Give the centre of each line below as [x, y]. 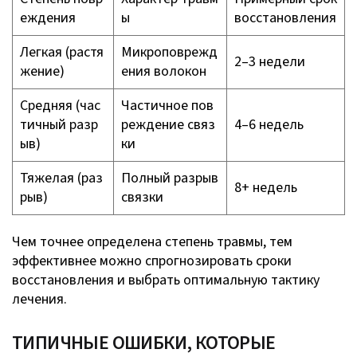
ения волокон [164, 71]
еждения [48, 18]
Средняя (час [60, 105]
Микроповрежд [169, 52]
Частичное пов [167, 105]
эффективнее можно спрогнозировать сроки [152, 261]
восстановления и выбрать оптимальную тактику [166, 280]
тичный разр [59, 124]
